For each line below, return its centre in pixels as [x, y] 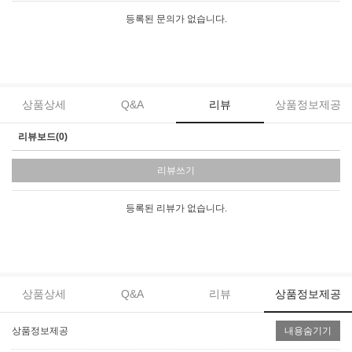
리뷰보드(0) [43, 137]
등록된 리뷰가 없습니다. [176, 209]
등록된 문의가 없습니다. [176, 19]
